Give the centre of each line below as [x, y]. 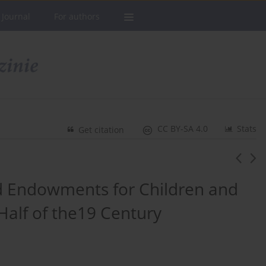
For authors [77, 16]
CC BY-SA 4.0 [183, 128]
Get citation [102, 129]
